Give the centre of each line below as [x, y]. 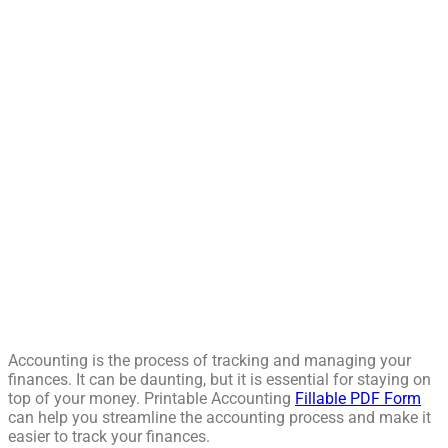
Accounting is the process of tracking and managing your [209, 360]
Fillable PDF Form [358, 398]
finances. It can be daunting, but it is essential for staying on [219, 379]
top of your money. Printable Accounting [151, 398]
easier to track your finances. [109, 436]
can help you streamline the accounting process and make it [219, 417]
